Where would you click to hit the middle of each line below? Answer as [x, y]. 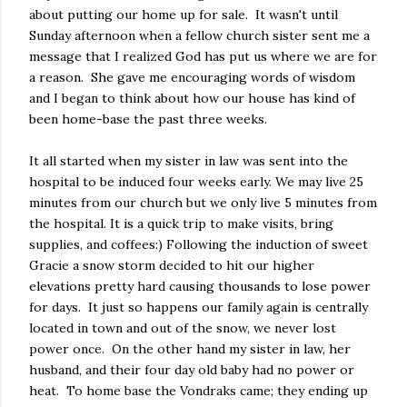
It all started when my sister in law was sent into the [189, 161]
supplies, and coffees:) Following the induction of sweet [199, 244]
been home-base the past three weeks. [148, 119]
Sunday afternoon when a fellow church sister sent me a [199, 35]
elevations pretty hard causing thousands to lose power [200, 286]
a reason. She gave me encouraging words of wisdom [192, 77]
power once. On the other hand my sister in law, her [190, 349]
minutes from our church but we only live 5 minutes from [203, 203]
